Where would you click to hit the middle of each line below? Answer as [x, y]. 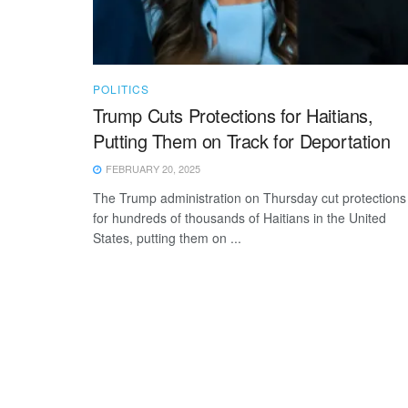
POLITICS [121, 88]
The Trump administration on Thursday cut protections [250, 197]
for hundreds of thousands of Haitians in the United [240, 217]
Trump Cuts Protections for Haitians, [233, 115]
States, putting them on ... [167, 237]
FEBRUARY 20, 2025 [152, 168]
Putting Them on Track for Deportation [242, 140]
